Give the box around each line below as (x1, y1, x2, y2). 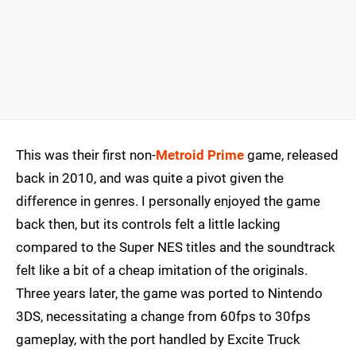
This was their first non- (16, 147, 156, 164)
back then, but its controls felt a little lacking (16, 216, 281, 233)
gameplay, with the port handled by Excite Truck (16, 331, 300, 348)
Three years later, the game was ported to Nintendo (16, 285, 323, 302)
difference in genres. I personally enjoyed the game (16, 193, 320, 210)
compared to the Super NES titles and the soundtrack (16, 239, 335, 256)
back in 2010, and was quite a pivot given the (16, 170, 284, 187)
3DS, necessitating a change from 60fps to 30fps (16, 308, 311, 325)
